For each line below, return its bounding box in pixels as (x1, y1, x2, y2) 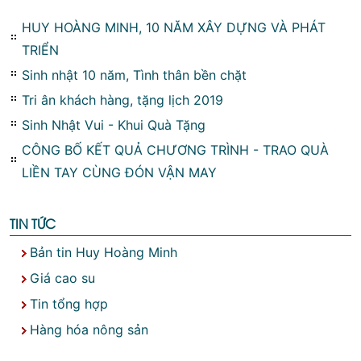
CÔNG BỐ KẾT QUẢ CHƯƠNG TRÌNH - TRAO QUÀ (22, 141, 329, 158)
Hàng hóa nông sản (30, 321, 148, 338)
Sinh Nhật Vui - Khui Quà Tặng (22, 116, 205, 133)
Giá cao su (30, 269, 95, 286)
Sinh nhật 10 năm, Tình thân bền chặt (22, 66, 247, 83)
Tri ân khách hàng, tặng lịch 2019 (22, 91, 223, 108)
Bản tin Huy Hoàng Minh (30, 243, 177, 260)
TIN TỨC (10, 214, 56, 232)
